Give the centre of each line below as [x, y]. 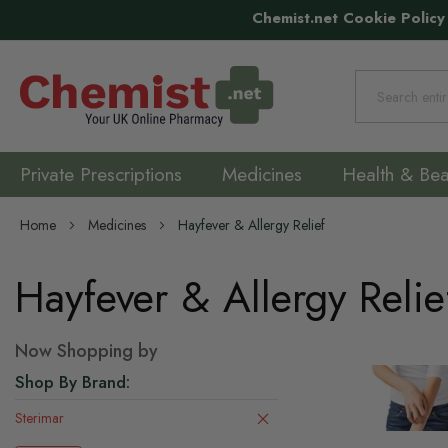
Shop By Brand [70, 382]
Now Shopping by [86, 351]
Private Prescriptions [101, 174]
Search [373, 109]
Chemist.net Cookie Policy [348, 18]
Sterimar [39, 418]
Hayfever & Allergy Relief [251, 225]
